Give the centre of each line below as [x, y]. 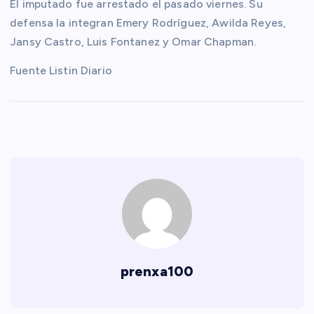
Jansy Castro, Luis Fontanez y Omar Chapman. [133, 41]
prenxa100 [157, 271]
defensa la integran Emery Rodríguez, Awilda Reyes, [148, 22]
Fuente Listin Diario [61, 70]
